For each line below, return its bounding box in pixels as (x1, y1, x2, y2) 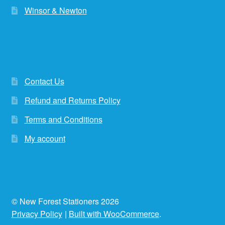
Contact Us (24, 75, 64, 87)
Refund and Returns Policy (24, 94, 121, 106)
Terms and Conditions (24, 113, 102, 125)
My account (24, 132, 65, 144)
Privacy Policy (11, 207, 62, 219)
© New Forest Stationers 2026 (11, 195, 119, 207)
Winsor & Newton (24, 4, 87, 16)
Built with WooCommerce (68, 207, 159, 219)
